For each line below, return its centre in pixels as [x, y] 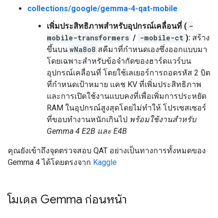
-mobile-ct [162, 38]
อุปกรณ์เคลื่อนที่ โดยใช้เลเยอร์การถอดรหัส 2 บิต [128, 73]
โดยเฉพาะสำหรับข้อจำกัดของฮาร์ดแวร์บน [119, 61]
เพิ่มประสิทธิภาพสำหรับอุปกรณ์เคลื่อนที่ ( [117, 26]
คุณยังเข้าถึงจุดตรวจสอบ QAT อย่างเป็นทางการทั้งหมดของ [107, 151]
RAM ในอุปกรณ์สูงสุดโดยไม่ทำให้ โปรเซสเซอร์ [127, 108]
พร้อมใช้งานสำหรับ [163, 119]
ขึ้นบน [57, 49]
